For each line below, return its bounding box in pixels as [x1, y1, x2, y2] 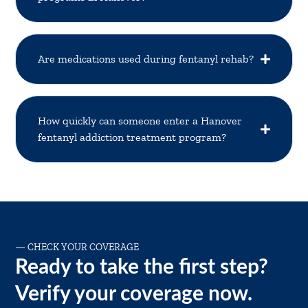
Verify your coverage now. [15, 283, 253, 305]
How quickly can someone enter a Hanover [38, 113, 243, 127]
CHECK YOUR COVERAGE [27, 241, 140, 253]
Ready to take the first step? [15, 256, 269, 278]
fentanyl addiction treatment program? [38, 130, 227, 144]
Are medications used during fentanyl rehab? [38, 52, 254, 65]
